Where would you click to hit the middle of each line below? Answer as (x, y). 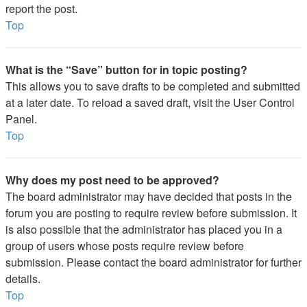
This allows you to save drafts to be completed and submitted (153, 86)
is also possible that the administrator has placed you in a (144, 229)
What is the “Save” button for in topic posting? (126, 70)
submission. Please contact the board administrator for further (153, 262)
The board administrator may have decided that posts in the (149, 196)
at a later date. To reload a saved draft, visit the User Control (150, 102)
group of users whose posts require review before (125, 246)
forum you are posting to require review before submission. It (151, 213)
